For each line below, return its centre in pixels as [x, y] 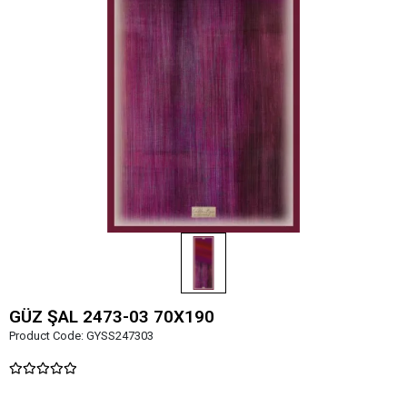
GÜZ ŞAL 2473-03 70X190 [112, 316]
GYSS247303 [120, 335]
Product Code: [48, 335]
